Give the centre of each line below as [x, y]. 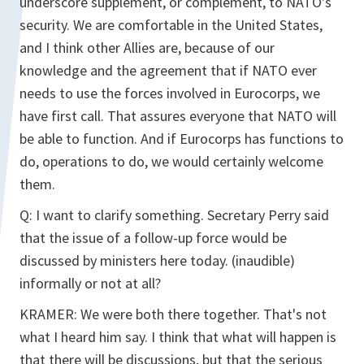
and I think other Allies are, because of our [147, 48]
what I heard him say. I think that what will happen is [178, 337]
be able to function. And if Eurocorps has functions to [182, 139]
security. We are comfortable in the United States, [171, 25]
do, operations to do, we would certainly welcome [171, 161]
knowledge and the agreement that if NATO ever [168, 70]
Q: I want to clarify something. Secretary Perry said [174, 215]
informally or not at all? [90, 283]
